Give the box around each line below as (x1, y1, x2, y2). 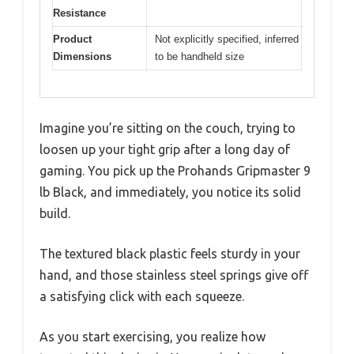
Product (53, 32, 92, 45)
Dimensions (53, 50, 111, 62)
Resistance (53, 6, 106, 19)
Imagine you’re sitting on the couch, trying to (40, 121, 296, 136)
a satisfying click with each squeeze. (40, 289, 244, 304)
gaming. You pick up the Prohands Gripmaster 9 (40, 164, 311, 179)
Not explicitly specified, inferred (155, 32, 299, 45)
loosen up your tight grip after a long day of (40, 142, 290, 157)
